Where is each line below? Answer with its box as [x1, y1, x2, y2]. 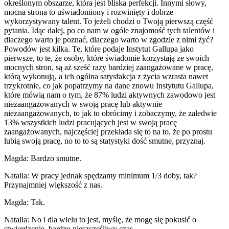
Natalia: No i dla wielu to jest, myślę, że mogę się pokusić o [4, 215, 196, 224]
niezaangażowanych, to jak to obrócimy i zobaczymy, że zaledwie [4, 108, 217, 118]
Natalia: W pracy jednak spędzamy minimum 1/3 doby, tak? [4, 171, 197, 180]
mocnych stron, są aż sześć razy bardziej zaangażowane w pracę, [4, 62, 213, 72]
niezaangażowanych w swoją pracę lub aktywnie [4, 99, 162, 108]
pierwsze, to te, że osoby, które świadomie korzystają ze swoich [4, 53, 209, 62]
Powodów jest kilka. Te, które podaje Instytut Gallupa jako [4, 44, 194, 53]
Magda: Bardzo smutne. [4, 153, 81, 163]
